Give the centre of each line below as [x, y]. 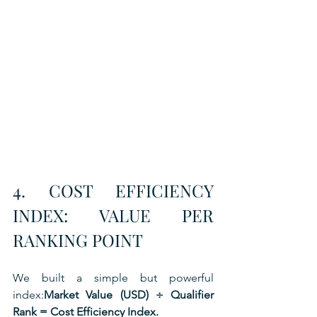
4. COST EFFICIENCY [113, 190]
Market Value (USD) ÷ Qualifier [129, 294]
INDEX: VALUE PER [113, 215]
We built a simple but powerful [113, 277]
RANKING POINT [78, 240]
